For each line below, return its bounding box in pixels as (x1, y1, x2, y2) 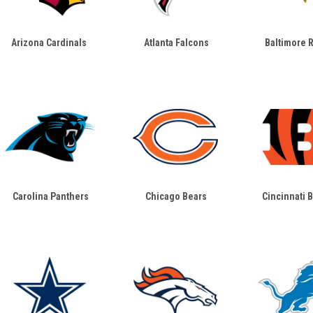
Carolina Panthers (12, 191, 89, 202)
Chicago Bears (145, 191, 208, 202)
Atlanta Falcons (143, 37, 209, 48)
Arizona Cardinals (10, 37, 87, 48)
